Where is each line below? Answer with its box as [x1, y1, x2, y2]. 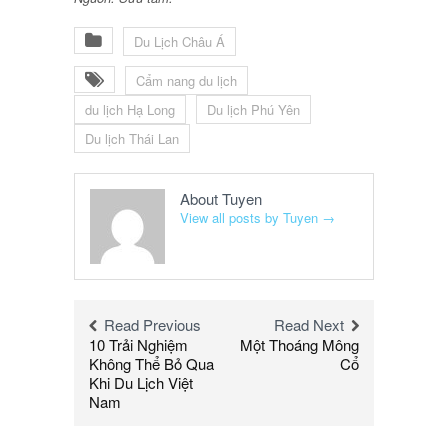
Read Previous [104, 314, 201, 336]
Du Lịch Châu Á [134, 32, 225, 52]
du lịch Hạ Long [85, 100, 175, 120]
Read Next [274, 314, 344, 336]
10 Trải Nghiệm [89, 334, 188, 356]
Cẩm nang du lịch [136, 71, 237, 91]
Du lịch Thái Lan [85, 129, 179, 149]
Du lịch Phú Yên [207, 100, 300, 120]
